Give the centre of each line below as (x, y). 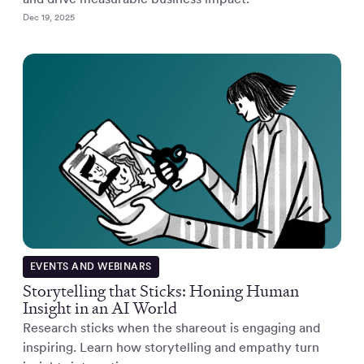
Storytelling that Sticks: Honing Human (161, 291)
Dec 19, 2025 (49, 17)
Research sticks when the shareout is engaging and (171, 328)
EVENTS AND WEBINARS (91, 267)
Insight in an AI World (100, 308)
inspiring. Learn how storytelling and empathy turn (171, 348)
